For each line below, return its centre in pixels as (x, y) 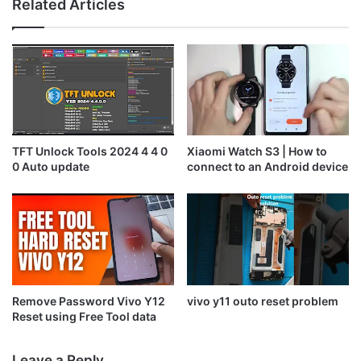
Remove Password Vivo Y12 (89, 301)
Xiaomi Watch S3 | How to (257, 151)
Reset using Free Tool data (84, 316)
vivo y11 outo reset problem (263, 301)
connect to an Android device (268, 167)
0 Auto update (51, 167)
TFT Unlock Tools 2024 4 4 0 (90, 151)
